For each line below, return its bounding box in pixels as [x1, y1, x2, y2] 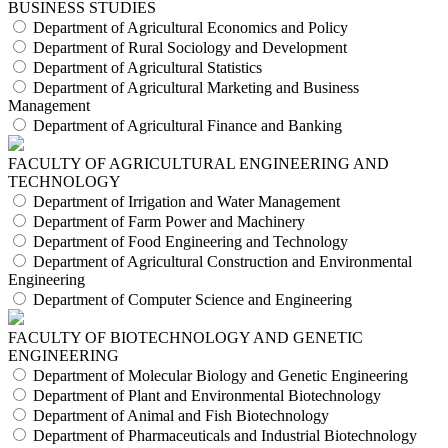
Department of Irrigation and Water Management [33, 193, 340, 211]
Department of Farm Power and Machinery [33, 213, 305, 231]
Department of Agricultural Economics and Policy [33, 19, 348, 37]
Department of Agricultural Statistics [33, 59, 262, 77]
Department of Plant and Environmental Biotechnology [33, 387, 381, 405]
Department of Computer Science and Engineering [33, 291, 352, 309]
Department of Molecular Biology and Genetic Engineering [33, 367, 408, 385]
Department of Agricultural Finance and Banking [33, 117, 342, 135]
